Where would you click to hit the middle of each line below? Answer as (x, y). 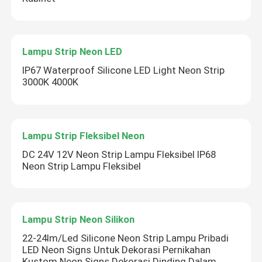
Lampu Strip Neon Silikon (79, 220)
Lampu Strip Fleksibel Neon (84, 135)
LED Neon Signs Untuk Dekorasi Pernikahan (117, 250)
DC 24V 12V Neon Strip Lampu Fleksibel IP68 (119, 154)
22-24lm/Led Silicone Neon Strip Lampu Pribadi (126, 238)
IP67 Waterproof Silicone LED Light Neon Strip (124, 70)
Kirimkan (131, 176)
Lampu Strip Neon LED (73, 52)
